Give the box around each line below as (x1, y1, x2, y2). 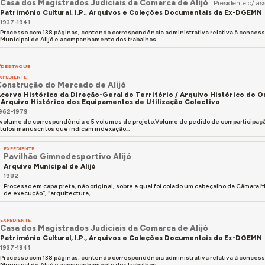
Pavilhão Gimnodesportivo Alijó (3, 151, 131, 161)
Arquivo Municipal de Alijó (3, 162, 96, 171)
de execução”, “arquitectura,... (3, 189, 94, 198)
